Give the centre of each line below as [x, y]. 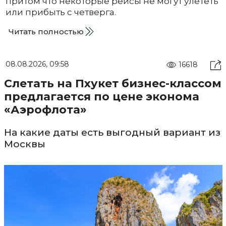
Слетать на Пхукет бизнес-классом [112, 84]
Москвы [24, 144]
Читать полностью [46, 32]
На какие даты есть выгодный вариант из [112, 133]
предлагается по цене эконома [101, 97]
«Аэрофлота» [45, 110]
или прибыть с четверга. [62, 12]
